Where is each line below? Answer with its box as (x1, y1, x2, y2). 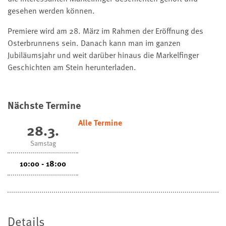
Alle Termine (78, 117, 122, 129)
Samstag (30, 138, 56, 149)
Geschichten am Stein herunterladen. (8, 61, 136, 74)
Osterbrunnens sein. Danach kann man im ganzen (8, 37, 181, 49)
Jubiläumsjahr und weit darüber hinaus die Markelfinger (8, 49, 199, 62)
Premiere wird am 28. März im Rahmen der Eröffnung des (8, 25, 203, 37)
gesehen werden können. (8, 5, 95, 17)
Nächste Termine (8, 97, 81, 113)
